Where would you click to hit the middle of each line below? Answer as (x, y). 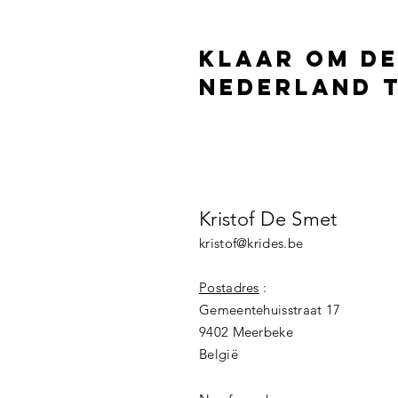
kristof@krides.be (251, 243)
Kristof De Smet (268, 219)
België (219, 354)
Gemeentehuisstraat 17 (270, 310)
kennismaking (272, 175)
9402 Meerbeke (246, 332)
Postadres (229, 287)
